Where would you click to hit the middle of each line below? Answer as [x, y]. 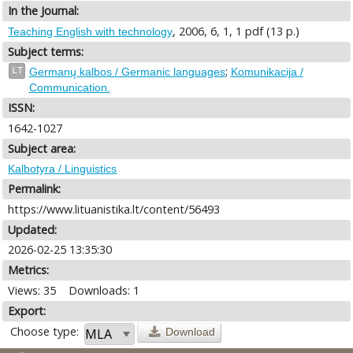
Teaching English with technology [91, 31]
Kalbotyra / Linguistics [63, 169]
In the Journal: [44, 11]
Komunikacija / [267, 72]
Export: [27, 310]
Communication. [69, 88]
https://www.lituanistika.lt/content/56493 [114, 209]
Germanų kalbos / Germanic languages [127, 72]
